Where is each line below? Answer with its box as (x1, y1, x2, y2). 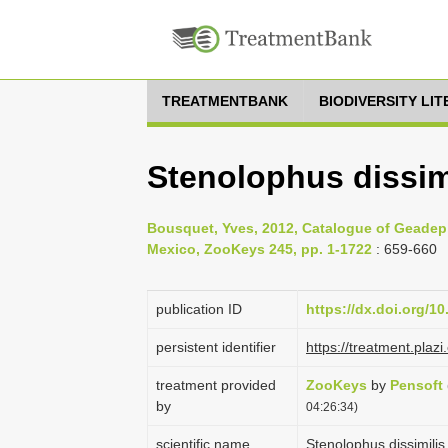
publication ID (156, 301, 242, 317)
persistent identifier (156, 339, 276, 355)
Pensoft (390, 377, 443, 393)
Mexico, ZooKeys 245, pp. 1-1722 (147, 241, 372, 257)
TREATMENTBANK (162, 93, 288, 109)
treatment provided (156, 377, 276, 393)
